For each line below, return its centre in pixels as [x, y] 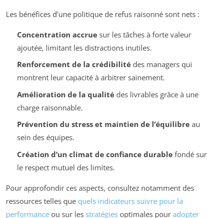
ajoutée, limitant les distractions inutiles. [84, 47]
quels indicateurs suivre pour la [130, 201]
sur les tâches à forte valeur [144, 34]
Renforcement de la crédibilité [74, 64]
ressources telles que [42, 201]
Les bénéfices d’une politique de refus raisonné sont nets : [103, 14]
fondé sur [190, 154]
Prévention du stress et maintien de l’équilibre [103, 124]
